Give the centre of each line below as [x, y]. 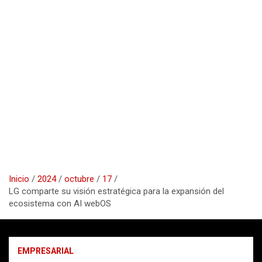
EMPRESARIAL [46, 251]
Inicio [19, 179]
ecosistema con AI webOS [60, 203]
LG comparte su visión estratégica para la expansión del [116, 191]
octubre [79, 179]
